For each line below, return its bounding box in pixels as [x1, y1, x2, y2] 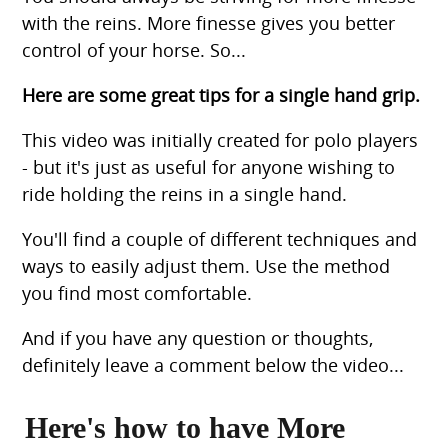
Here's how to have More [25, 411, 346, 445]
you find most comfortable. [22, 281, 253, 306]
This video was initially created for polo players [22, 128, 419, 153]
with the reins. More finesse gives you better [22, 11, 396, 36]
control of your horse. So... [22, 38, 247, 63]
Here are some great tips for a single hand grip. [22, 83, 421, 108]
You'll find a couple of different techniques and [22, 227, 418, 252]
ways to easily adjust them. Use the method [22, 254, 391, 279]
